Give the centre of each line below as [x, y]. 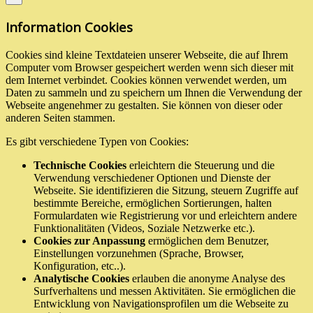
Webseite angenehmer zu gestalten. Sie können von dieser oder [144, 105]
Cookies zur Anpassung [89, 240]
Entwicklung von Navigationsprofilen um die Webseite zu [161, 303]
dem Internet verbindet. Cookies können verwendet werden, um [146, 80]
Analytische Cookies [81, 278]
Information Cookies [69, 27]
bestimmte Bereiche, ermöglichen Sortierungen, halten [153, 203]
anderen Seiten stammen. [60, 117]
